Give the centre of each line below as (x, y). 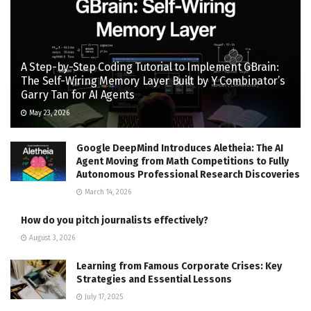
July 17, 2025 (103, 297)
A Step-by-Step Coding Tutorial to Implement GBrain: (150, 67)
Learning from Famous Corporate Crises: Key (179, 267)
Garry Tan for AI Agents (78, 95)
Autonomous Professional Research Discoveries (188, 175)
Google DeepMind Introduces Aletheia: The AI (180, 149)
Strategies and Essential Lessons (154, 280)
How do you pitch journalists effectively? (115, 221)
